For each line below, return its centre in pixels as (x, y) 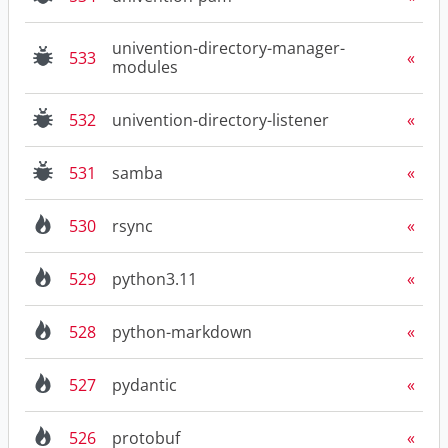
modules (145, 67)
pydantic (144, 384)
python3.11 (154, 278)
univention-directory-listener (220, 119)
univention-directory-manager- (228, 48)
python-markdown (182, 331)
